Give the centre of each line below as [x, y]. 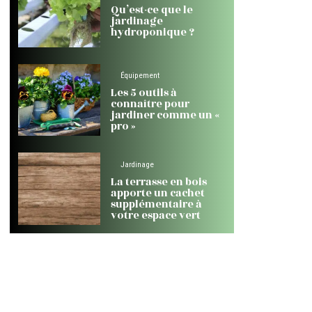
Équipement [140, 76]
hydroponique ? [152, 32]
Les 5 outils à [143, 93]
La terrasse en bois [158, 182]
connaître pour [150, 104]
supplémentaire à [156, 204]
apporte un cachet [157, 193]
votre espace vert [155, 215]
